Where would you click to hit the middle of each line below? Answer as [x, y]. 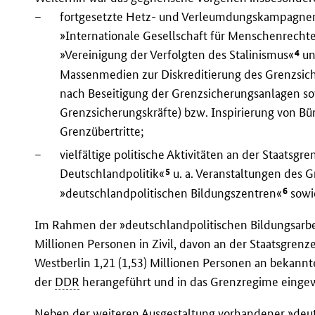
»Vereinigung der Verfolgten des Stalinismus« [177, 55]
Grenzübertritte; [102, 131]
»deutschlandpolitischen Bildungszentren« [171, 193]
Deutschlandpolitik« [112, 174]
